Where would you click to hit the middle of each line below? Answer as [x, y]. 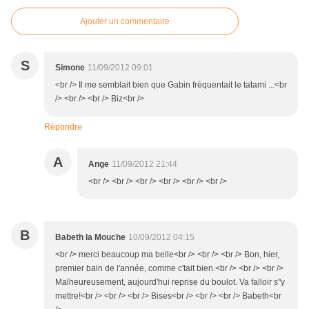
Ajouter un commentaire [125, 22]
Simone [70, 68]
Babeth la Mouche [90, 238]
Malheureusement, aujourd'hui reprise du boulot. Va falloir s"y [170, 282]
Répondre [63, 127]
